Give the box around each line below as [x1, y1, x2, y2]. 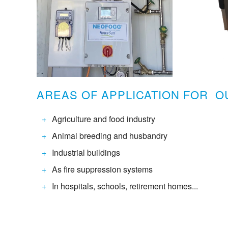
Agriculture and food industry [52, 112, 155, 125]
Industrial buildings [52, 146, 120, 158]
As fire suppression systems [52, 163, 153, 175]
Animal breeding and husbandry [52, 129, 167, 141]
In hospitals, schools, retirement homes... [52, 180, 198, 192]
